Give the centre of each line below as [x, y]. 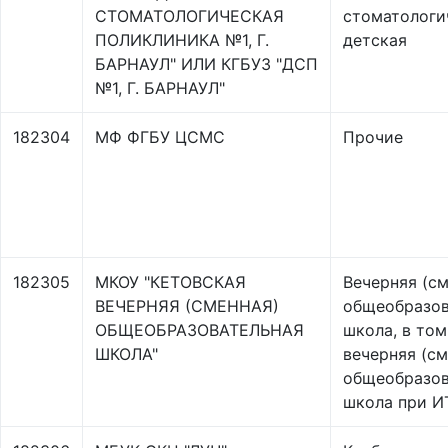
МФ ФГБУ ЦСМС [160, 137]
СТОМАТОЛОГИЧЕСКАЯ [189, 16]
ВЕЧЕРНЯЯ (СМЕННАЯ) [187, 306]
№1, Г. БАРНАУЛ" [160, 88]
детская [375, 40]
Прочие [373, 137]
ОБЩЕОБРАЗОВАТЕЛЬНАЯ [199, 330]
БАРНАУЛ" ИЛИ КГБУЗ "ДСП [206, 64]
